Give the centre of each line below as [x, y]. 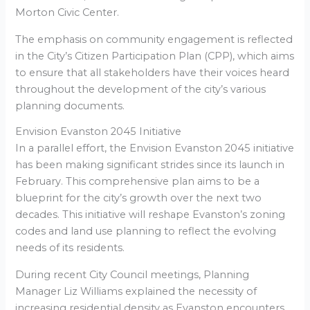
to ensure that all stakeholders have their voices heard [153, 72]
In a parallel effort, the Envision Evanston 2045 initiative [155, 148]
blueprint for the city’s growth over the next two [139, 198]
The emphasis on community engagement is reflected [154, 39]
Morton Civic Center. [67, 13]
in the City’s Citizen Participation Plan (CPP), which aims [155, 56]
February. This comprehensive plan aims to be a [138, 182]
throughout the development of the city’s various [141, 89]
